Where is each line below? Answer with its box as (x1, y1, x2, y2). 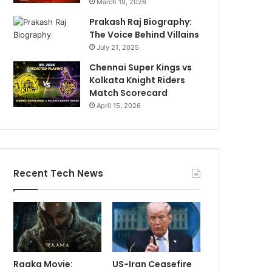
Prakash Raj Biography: (89, 15, 192, 28)
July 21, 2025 (97, 42, 140, 52)
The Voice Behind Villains (89, 28, 200, 41)
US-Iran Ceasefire (112, 257, 192, 270)
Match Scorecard (89, 86, 168, 99)
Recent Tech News (13, 166, 104, 180)
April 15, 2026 (97, 101, 141, 110)
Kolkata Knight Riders (89, 73, 186, 86)
